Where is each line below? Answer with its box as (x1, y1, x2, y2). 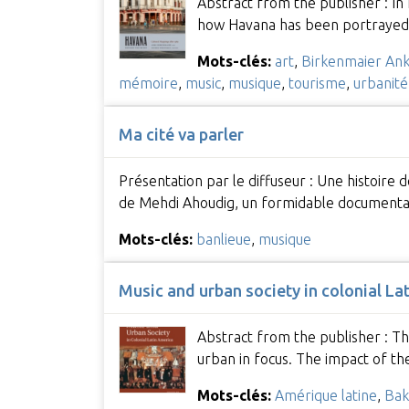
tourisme (288, 74, 346, 91)
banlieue (195, 231, 251, 248)
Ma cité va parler (118, 124, 244, 143)
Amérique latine (274, 387, 377, 404)
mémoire (118, 74, 178, 91)
